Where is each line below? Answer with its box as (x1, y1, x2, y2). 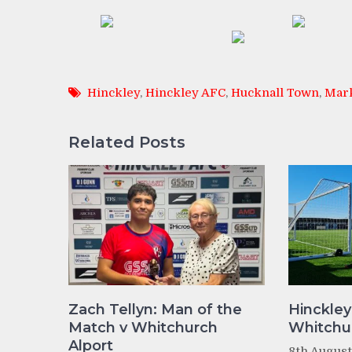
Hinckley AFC (145, 86, 225, 101)
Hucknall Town (231, 86, 319, 101)
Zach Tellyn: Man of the (68, 300, 242, 318)
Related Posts (68, 132, 185, 152)
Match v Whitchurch (68, 318, 218, 336)
